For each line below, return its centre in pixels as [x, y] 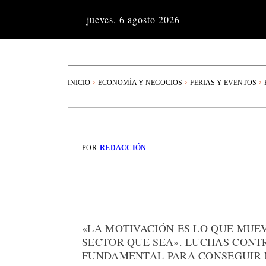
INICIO [79, 82]
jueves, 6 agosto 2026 [133, 19]
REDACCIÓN [123, 148]
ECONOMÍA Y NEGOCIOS [140, 82]
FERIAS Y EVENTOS [223, 82]
